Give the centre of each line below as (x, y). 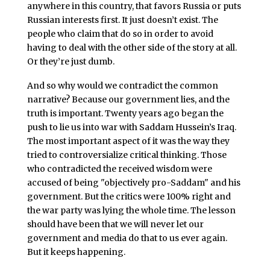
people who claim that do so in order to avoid (120, 33)
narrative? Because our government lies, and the (128, 99)
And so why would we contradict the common (122, 85)
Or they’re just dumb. (71, 61)
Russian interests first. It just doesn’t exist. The (122, 20)
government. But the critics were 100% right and (129, 196)
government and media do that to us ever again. (127, 238)
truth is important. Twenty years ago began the (125, 113)
